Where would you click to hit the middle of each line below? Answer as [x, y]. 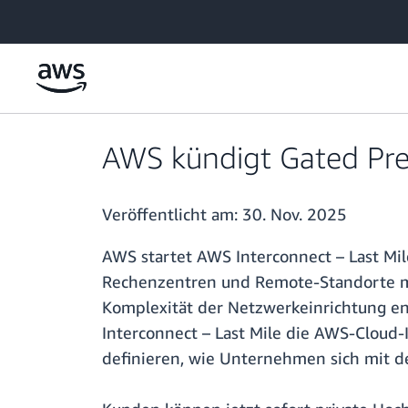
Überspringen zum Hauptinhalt [97, 18]
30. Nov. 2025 [295, 214]
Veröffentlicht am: [172, 214]
